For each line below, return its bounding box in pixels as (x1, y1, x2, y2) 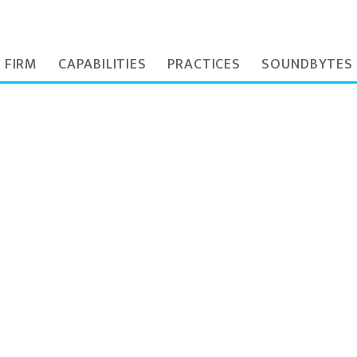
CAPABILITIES (58, 53, 147, 76)
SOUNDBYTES (261, 53, 354, 76)
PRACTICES (167, 53, 241, 76)
